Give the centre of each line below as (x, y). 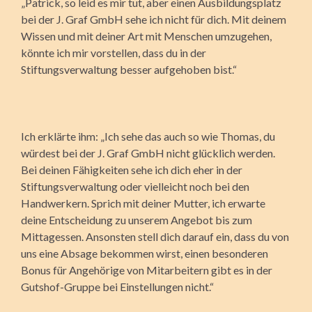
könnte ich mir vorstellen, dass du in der (114, 52)
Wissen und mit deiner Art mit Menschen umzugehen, (146, 36)
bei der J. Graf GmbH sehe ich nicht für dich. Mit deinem (154, 19)
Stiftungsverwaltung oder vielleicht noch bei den (135, 186)
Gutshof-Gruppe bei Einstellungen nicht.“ (117, 286)
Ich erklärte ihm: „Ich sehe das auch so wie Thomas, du (148, 136)
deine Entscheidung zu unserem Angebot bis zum (136, 219)
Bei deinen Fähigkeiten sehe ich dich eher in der (132, 169)
